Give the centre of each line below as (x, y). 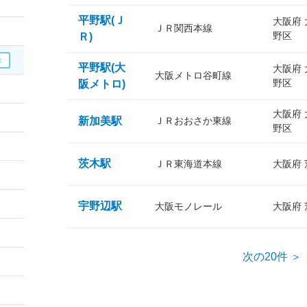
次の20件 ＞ (272, 257)
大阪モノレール (188, 206)
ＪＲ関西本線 (184, 28)
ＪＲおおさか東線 (193, 121)
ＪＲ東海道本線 (188, 164)
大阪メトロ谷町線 (193, 75)
